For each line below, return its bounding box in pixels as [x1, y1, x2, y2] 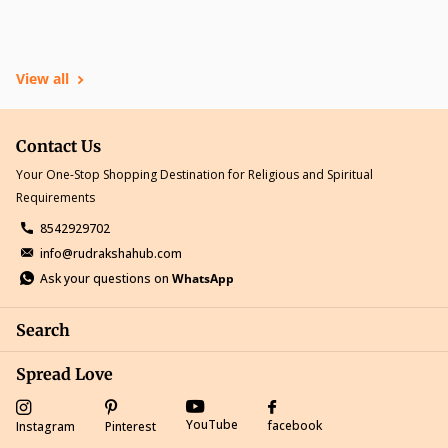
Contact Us [16, 136, 101, 157]
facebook [268, 416, 322, 434]
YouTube [186, 416, 238, 434]
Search [16, 319, 70, 340]
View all [16, 69, 69, 89]
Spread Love [16, 363, 113, 384]
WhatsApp [172, 270, 234, 288]
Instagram [16, 417, 75, 435]
